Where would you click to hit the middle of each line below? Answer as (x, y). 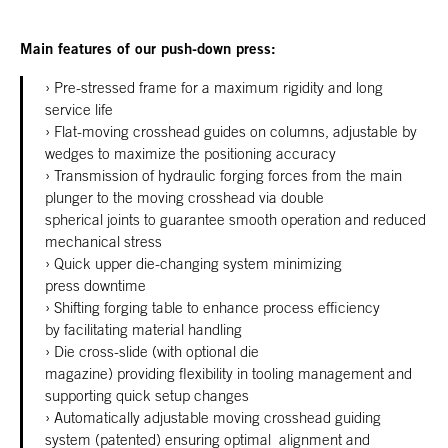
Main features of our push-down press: (148, 48)
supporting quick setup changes (149, 394)
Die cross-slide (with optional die (156, 350)
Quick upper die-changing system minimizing (198, 262)
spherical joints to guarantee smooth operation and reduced (235, 218)
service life (79, 108)
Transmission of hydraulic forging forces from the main (228, 174)
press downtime (95, 284)
